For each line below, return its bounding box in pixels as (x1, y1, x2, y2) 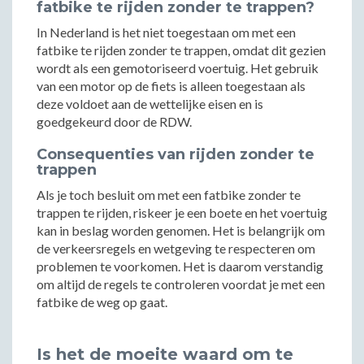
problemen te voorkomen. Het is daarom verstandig (37, 258, 323, 274)
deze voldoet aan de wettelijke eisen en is (37, 96, 263, 111)
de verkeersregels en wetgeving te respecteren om (37, 240, 315, 256)
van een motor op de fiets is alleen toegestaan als (37, 78, 305, 93)
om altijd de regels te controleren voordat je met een (37, 276, 325, 292)
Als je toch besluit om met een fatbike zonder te (37, 187, 301, 202)
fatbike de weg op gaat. (37, 294, 167, 310)
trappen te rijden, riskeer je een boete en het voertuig (37, 205, 327, 220)
